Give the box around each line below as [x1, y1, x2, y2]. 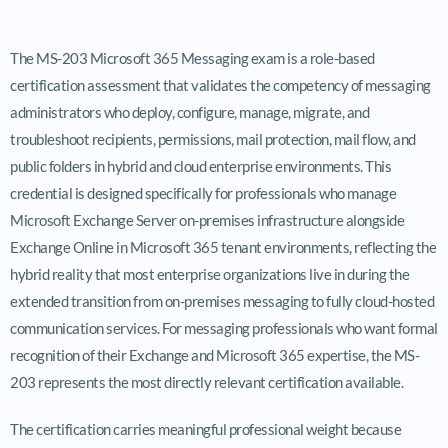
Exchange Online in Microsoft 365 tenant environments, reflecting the [10, 237, 436, 256]
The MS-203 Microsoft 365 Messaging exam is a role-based [10, 48, 375, 67]
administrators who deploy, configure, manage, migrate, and [10, 102, 369, 121]
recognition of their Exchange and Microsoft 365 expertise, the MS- [10, 345, 419, 364]
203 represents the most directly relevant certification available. [10, 372, 403, 391]
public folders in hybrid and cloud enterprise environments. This [10, 156, 391, 175]
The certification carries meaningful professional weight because [10, 419, 401, 438]
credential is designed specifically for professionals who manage [10, 183, 396, 202]
